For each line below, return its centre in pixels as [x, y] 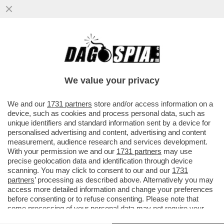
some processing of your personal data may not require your [106, 208]
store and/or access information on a [152, 104]
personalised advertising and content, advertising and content [107, 132]
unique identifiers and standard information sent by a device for [109, 123]
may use [177, 151]
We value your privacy [112, 80]
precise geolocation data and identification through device [100, 161]
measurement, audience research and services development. [107, 142]
